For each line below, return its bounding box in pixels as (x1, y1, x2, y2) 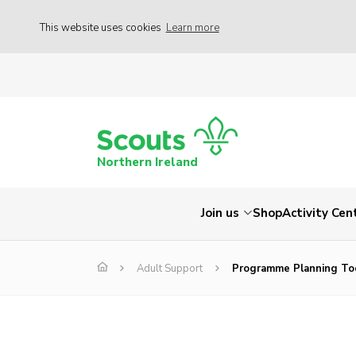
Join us (201, 205, 239, 222)
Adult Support (137, 261, 203, 277)
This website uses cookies (40, 20, 164, 35)
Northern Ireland (97, 154, 198, 171)
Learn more (165, 20, 219, 35)
